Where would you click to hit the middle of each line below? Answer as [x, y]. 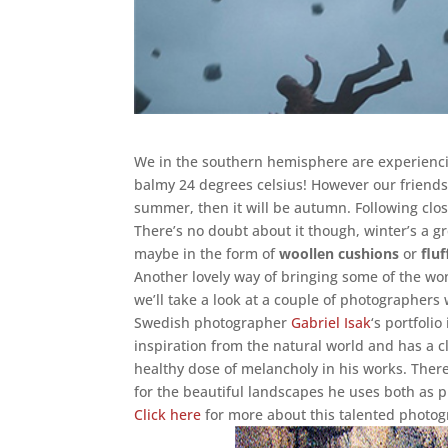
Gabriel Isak [331, 322]
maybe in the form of [207, 253]
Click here [168, 414]
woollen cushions [339, 253]
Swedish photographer [213, 322]
